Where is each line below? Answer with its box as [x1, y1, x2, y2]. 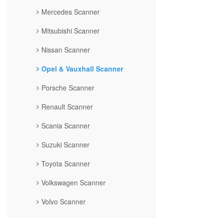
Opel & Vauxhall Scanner [41, 63, 123, 73]
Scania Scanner [41, 120, 90, 130]
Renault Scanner [41, 101, 93, 111]
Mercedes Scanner [41, 6, 100, 17]
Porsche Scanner [41, 82, 94, 92]
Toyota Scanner [41, 158, 90, 168]
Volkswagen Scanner [41, 177, 106, 187]
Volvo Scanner [41, 196, 86, 206]
